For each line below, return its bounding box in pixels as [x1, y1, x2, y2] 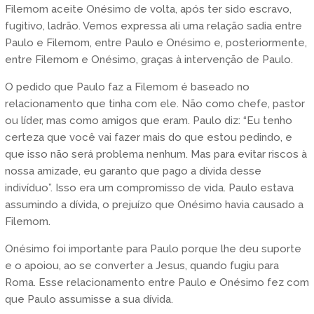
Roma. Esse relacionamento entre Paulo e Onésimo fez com [4, 276, 309, 289]
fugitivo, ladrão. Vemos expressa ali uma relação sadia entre [4, 20, 302, 33]
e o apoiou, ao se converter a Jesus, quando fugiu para [4, 259, 279, 273]
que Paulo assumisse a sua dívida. [4, 293, 173, 306]
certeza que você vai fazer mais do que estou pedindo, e [4, 131, 292, 144]
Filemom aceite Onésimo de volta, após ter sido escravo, [4, 3, 292, 16]
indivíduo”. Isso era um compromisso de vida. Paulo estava [4, 182, 294, 195]
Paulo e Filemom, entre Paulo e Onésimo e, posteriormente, [4, 36, 307, 50]
